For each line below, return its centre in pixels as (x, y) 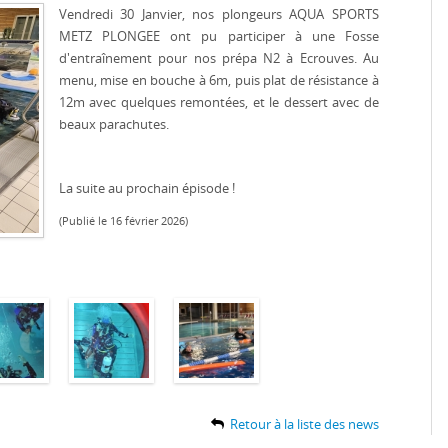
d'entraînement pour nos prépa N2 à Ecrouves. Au (219, 58)
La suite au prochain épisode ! (148, 188)
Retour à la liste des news (301, 424)
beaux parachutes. (115, 124)
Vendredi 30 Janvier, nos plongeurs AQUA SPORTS (219, 14)
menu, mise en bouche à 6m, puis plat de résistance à (219, 80)
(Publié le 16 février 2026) (123, 220)
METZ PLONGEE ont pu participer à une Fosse (219, 36)
